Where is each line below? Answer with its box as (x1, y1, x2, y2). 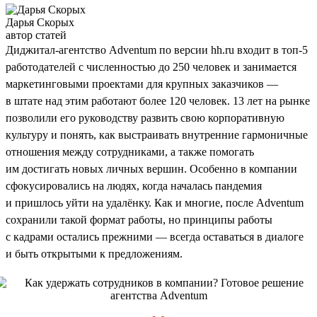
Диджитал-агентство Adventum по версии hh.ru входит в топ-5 (6, 43, 308, 56)
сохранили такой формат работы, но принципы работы (6, 213, 272, 226)
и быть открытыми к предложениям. (6, 247, 183, 260)
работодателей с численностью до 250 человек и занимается (6, 60, 296, 73)
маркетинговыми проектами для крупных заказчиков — (6, 77, 278, 90)
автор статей (6, 28, 67, 41)
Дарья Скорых (6, 16, 74, 28)
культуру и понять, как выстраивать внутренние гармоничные (6, 128, 308, 141)
